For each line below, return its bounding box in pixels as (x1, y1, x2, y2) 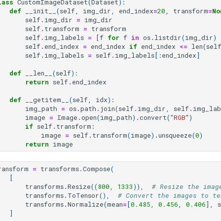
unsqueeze (158, 131, 192, 140)
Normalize (68, 200, 104, 209)
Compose (83, 164, 110, 173)
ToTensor (68, 191, 99, 200)
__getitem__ (25, 95, 69, 104)
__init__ (25, 6, 56, 15)
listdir (154, 33, 182, 42)
